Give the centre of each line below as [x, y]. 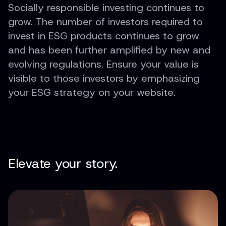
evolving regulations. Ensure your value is [103, 64]
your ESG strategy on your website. [92, 93]
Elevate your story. [63, 164]
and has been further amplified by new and [109, 50]
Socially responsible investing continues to [106, 8]
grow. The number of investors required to [105, 22]
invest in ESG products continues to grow [104, 36]
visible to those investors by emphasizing [104, 78]
